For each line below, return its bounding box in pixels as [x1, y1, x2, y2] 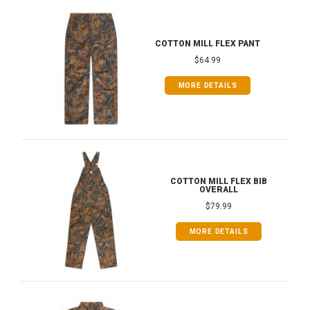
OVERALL [199, 184, 238, 194]
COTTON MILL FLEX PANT [155, 38, 260, 48]
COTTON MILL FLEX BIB [170, 176, 267, 186]
